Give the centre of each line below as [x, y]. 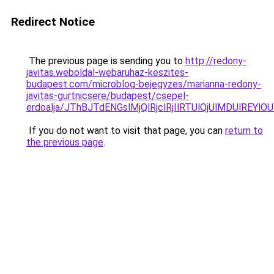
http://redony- [216, 61]
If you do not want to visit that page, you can [126, 131]
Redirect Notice [53, 22]
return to [244, 131]
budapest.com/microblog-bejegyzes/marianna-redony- [144, 84]
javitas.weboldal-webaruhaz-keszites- [107, 72]
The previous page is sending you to [106, 61]
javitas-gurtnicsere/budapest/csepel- [108, 96]
